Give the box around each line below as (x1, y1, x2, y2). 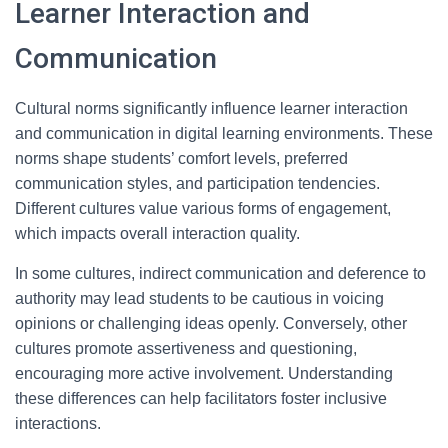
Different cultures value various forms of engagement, (15, 200, 391, 217)
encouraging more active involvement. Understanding (15, 365, 393, 382)
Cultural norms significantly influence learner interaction (15, 100, 408, 117)
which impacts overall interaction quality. (15, 225, 300, 242)
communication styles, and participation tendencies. (15, 175, 380, 192)
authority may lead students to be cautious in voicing (15, 290, 384, 307)
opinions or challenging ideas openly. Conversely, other (15, 315, 407, 332)
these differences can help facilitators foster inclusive (15, 390, 387, 407)
